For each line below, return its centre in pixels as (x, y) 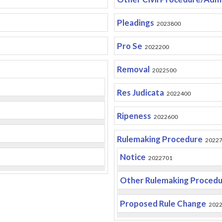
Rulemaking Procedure (160, 139)
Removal (133, 69)
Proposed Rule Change (163, 203)
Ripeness (134, 116)
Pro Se (129, 46)
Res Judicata (140, 92)
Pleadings (135, 23)
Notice (133, 157)
